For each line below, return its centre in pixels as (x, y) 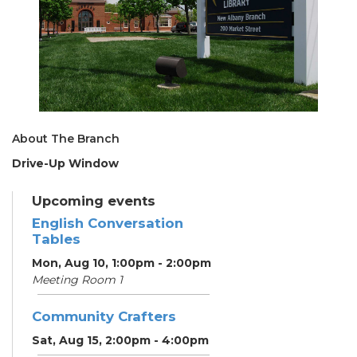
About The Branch (66, 138)
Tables (56, 239)
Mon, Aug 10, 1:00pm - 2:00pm (122, 263)
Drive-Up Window (65, 163)
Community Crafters (104, 316)
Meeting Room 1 (77, 279)
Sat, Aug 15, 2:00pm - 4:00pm (120, 340)
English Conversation (108, 223)
